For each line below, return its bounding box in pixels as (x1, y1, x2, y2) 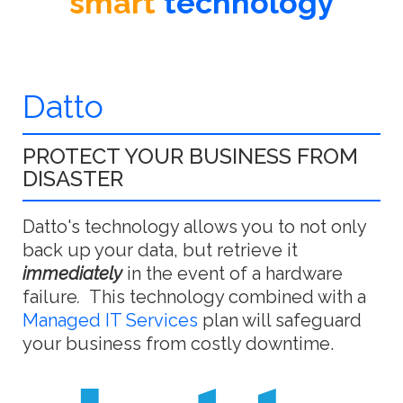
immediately (22, 263, 127, 284)
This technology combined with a (81, 286, 366, 308)
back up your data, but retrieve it (22, 239, 298, 261)
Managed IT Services (22, 309, 198, 331)
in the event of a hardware (127, 263, 343, 284)
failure (22, 286, 77, 308)
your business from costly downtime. (22, 333, 334, 354)
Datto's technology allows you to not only (22, 216, 366, 237)
